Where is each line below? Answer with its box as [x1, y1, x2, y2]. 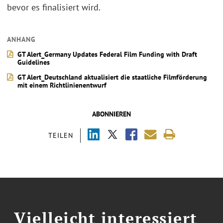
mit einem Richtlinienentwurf [17, 81, 107, 90]
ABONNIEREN [92, 110, 131, 118]
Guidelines [17, 58, 50, 67]
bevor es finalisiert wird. [7, 1, 101, 13]
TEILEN [48, 131, 73, 140]
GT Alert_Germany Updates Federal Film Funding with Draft [17, 50, 197, 59]
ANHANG [7, 35, 36, 44]
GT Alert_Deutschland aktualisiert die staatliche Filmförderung [17, 73, 207, 82]
